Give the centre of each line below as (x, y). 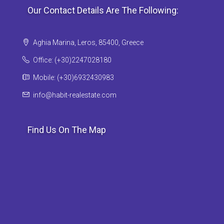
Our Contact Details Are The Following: (103, 10)
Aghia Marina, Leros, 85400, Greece (87, 43)
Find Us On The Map (67, 130)
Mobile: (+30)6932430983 (73, 78)
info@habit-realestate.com (75, 95)
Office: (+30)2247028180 (72, 60)
